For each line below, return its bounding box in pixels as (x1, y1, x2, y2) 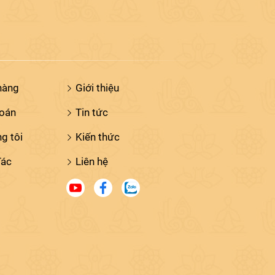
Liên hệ (75, 155, 108, 168)
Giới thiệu (75, 81, 119, 94)
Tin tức (75, 106, 108, 118)
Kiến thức (75, 130, 120, 143)
